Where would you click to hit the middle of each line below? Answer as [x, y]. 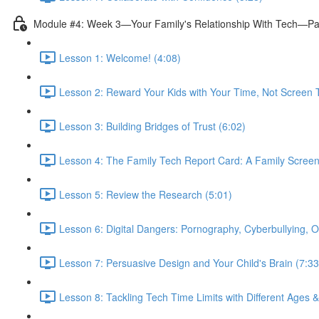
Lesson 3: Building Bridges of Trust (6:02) [152, 126]
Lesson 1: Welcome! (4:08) [120, 57]
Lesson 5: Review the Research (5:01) [146, 194]
